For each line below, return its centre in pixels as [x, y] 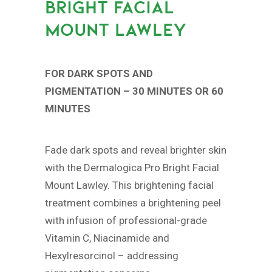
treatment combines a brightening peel [133, 203]
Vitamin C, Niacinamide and [107, 238]
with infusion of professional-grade [126, 221]
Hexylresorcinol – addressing [112, 256]
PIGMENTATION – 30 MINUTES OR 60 [134, 91]
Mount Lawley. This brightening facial [129, 185]
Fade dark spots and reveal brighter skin [136, 150]
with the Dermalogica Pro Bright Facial [132, 168]
